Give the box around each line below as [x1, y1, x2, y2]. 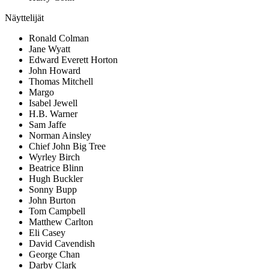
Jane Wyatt [29, 44, 70, 55]
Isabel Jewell [29, 98, 77, 109]
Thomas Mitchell [29, 76, 93, 87]
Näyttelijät [5, 13, 44, 23]
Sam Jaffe [29, 119, 66, 130]
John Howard [29, 65, 80, 76]
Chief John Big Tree [29, 141, 106, 152]
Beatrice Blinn [29, 163, 83, 174]
